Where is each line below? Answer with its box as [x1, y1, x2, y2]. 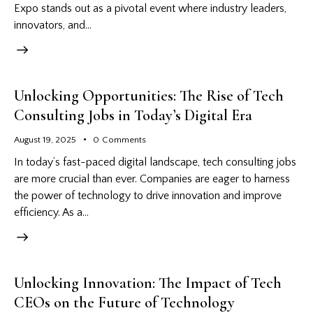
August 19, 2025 [14, 135, 76, 145]
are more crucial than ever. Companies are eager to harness [14, 172, 290, 185]
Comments [101, 135, 146, 145]
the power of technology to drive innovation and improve [14, 189, 282, 202]
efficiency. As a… [14, 205, 89, 219]
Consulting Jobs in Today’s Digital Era [14, 106, 252, 125]
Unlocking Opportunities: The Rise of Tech [14, 87, 284, 105]
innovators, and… [14, 19, 92, 32]
